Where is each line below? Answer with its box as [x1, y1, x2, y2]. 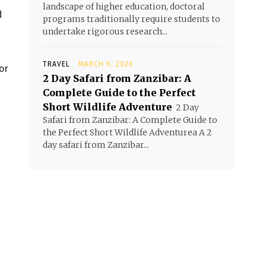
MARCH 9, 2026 [78, 60, 134, 68]
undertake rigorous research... [43, 26, 167, 37]
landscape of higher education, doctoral [43, 1, 205, 12]
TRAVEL [43, 60, 70, 68]
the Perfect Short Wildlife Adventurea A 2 [43, 127, 212, 138]
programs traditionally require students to [43, 14, 220, 24]
